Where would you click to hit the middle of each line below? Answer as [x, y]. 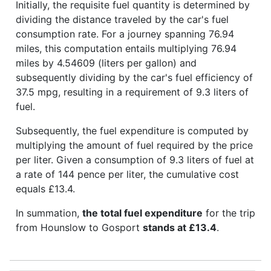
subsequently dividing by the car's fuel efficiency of [134, 77]
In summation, [49, 213]
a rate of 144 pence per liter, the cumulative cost [127, 174]
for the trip [229, 213]
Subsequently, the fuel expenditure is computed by [132, 130]
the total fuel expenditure [142, 213]
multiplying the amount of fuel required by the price [134, 145]
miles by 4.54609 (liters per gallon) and [106, 63]
